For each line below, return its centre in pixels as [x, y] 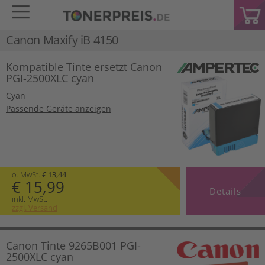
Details [225, 191]
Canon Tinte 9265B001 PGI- [73, 245]
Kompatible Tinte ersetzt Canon [84, 67]
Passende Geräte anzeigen [59, 109]
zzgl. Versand [35, 207]
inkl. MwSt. [30, 198]
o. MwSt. [27, 174]
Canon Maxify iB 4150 [62, 40]
